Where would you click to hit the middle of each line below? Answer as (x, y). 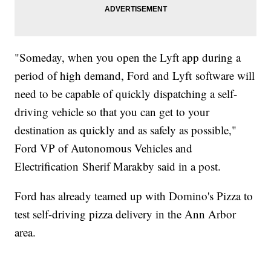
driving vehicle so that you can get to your (112, 112)
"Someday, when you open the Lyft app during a (128, 57)
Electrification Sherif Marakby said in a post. (118, 166)
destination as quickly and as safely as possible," (126, 130)
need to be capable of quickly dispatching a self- (126, 94)
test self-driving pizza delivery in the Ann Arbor (126, 214)
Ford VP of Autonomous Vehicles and (104, 148)
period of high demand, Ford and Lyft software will (135, 76)
